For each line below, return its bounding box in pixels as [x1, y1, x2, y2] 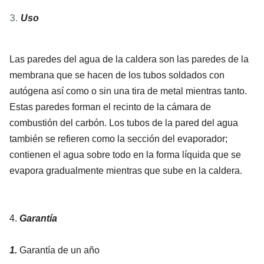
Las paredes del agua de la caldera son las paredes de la [9, 54, 249, 64]
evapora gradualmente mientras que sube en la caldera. [9, 165, 242, 176]
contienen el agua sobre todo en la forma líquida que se [9, 149, 241, 160]
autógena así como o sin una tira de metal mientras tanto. [9, 85, 247, 96]
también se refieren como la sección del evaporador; [9, 133, 227, 144]
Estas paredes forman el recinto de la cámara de [9, 101, 211, 112]
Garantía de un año [19, 245, 100, 255]
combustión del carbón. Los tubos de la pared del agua [9, 117, 238, 128]
